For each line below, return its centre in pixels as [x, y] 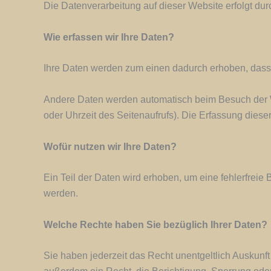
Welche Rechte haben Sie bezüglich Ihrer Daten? [155, 224]
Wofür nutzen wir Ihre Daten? [110, 146]
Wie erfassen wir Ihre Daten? [109, 37]
